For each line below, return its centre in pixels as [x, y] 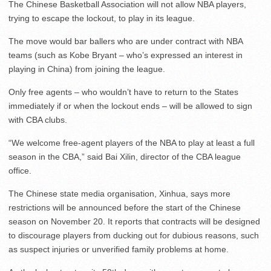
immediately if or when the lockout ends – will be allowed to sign [130, 106]
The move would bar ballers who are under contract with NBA [126, 41]
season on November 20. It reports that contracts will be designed [134, 221]
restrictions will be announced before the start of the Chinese [125, 207]
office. [20, 170]
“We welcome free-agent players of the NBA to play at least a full [132, 142]
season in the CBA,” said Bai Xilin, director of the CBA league [125, 156]
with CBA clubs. [38, 119]
